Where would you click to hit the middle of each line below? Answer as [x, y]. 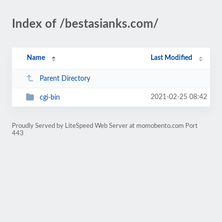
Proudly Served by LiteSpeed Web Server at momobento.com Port [105, 126]
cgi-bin [50, 97]
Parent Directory [65, 79]
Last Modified [172, 58]
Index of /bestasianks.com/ [85, 24]
